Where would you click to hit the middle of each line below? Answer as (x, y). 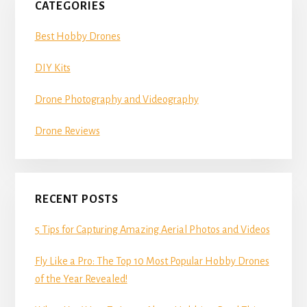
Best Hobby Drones (77, 36)
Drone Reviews (67, 131)
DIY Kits (52, 67)
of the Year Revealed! (81, 279)
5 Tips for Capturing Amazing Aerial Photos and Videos (152, 229)
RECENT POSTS (76, 199)
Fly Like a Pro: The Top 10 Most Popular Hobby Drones (152, 261)
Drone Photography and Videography (116, 99)
